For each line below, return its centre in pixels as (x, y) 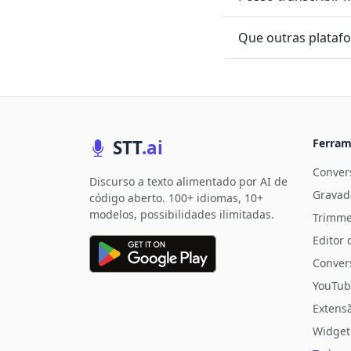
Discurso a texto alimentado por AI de (188, 181)
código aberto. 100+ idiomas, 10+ (176, 198)
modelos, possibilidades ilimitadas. (182, 214)
